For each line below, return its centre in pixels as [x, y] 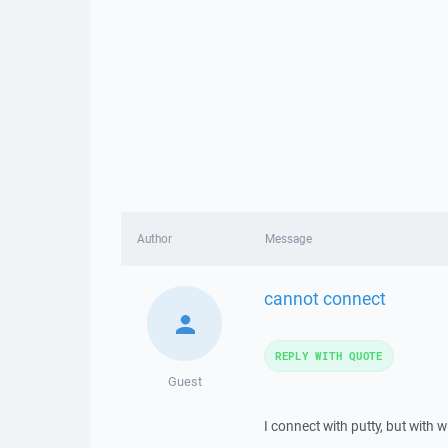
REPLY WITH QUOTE [328, 355]
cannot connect [324, 297]
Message [288, 238]
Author [154, 238]
